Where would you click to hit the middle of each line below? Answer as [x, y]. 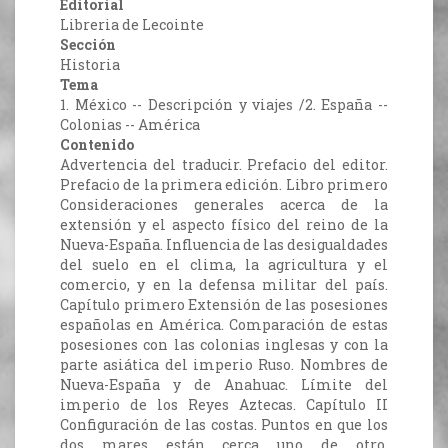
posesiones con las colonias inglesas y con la [224, 345]
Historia [90, 65]
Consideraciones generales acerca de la [224, 205]
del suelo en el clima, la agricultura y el [224, 265]
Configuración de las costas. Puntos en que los [224, 425]
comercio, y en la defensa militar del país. [224, 285]
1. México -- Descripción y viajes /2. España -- [224, 105]
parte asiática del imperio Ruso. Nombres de [224, 365]
